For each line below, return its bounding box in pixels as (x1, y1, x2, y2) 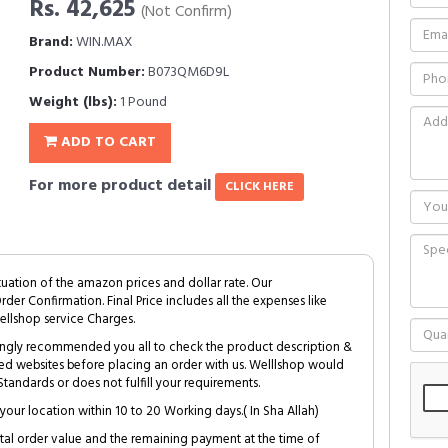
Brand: (29, 31, 73, 54)
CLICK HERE (225, 177, 294, 197)
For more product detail (29, 173, 215, 199)
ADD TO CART (57, 131, 156, 154)
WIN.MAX (73, 31, 133, 54)
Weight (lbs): (29, 91, 117, 114)
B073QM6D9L (145, 61, 229, 84)
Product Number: (29, 61, 145, 84)
